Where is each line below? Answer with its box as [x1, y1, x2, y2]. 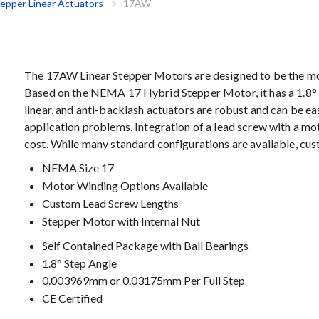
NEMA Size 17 [42, 161, 114, 175]
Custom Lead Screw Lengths [42, 196, 179, 210]
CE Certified [42, 291, 103, 305]
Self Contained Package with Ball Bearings [42, 238, 249, 252]
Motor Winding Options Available [42, 179, 208, 193]
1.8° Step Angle [42, 256, 117, 270]
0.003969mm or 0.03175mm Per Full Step [42, 273, 245, 288]
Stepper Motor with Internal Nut [42, 214, 200, 228]
